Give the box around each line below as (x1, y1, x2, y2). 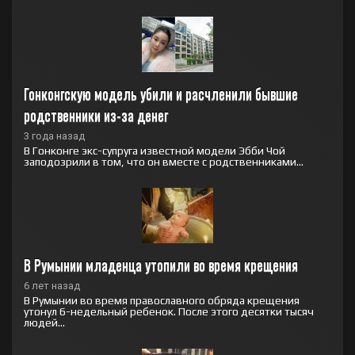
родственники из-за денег (24, 105, 168, 125)
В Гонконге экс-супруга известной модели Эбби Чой (24, 144, 285, 157)
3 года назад (24, 130, 85, 142)
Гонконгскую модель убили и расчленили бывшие (24, 83, 298, 104)
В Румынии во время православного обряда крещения (24, 294, 300, 307)
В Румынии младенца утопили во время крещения (24, 254, 298, 275)
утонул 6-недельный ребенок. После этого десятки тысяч (24, 305, 314, 318)
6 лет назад (24, 280, 80, 292)
